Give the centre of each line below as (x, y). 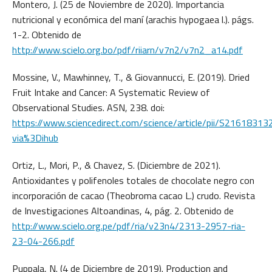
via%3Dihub (35, 138)
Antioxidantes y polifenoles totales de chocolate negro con (133, 180)
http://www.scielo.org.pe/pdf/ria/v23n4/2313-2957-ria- (129, 226)
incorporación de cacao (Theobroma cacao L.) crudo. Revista (134, 195)
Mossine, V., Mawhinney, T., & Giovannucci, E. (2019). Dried (131, 77)
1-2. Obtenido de (47, 35)
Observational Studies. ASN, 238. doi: (88, 107)
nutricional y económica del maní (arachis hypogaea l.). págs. (133, 19)
